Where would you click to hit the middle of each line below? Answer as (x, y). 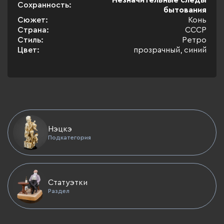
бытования (185, 10)
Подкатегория (69, 137)
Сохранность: (44, 5)
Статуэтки (68, 182)
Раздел (59, 191)
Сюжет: (33, 20)
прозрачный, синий (170, 50)
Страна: (33, 30)
